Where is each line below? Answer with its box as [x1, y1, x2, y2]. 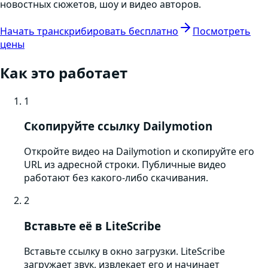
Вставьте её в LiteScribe [24, 218, 161, 233]
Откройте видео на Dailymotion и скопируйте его [24, 145, 254, 159]
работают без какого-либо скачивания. [24, 171, 208, 185]
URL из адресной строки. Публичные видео [24, 158, 226, 172]
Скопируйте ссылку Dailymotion [24, 118, 212, 134]
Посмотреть [193, 24, 251, 38]
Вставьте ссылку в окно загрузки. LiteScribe [24, 244, 225, 258]
